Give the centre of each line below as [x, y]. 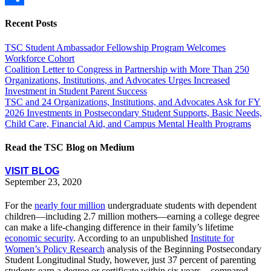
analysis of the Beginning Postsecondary [183, 249]
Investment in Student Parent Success [76, 91]
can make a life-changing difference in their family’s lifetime [119, 227]
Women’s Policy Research [55, 249]
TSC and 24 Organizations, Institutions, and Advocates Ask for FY [133, 102]
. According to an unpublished [132, 238]
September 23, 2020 [43, 182]
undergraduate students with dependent [181, 206]
